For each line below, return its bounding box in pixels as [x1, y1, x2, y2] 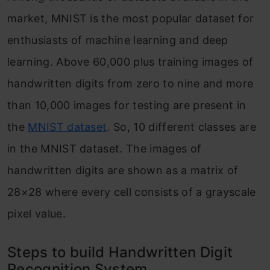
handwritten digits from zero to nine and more [7, 77, 254, 90]
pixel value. [7, 207, 66, 220]
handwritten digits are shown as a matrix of [7, 164, 239, 177]
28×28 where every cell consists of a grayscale [7, 186, 256, 198]
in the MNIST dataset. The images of [7, 142, 202, 155]
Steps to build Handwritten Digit [7, 243, 233, 261]
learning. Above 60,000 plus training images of [7, 55, 254, 68]
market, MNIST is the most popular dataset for [7, 12, 254, 25]
